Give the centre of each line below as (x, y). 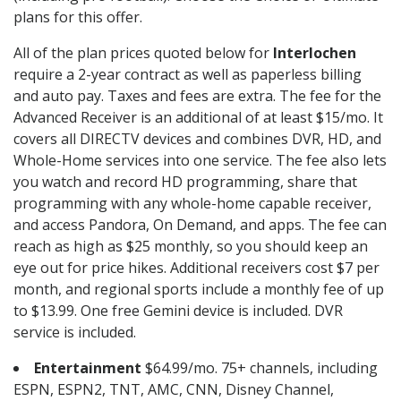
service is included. (75, 333)
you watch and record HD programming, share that (185, 182)
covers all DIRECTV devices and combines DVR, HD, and (197, 139)
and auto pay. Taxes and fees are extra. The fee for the (197, 96)
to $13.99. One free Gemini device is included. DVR (178, 311)
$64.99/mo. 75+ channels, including (260, 368)
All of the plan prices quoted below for (143, 53)
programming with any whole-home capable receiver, (192, 204)
